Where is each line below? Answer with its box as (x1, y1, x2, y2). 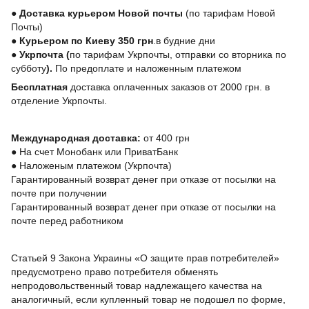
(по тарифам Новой (183, 8, 275, 19)
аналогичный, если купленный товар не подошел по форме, (11, 294, 286, 305)
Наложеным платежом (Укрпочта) (19, 160, 172, 171)
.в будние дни (153, 35, 215, 46)
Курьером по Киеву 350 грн (19, 35, 153, 46)
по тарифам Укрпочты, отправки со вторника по (70, 49, 286, 60)
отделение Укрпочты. (11, 95, 107, 106)
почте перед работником (11, 215, 123, 226)
